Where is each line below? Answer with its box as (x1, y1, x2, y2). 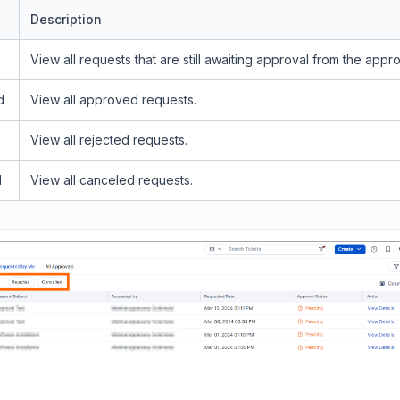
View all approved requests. (30, 91, 196, 107)
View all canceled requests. (30, 171, 193, 187)
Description (30, 11, 102, 27)
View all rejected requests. (30, 131, 187, 147)
